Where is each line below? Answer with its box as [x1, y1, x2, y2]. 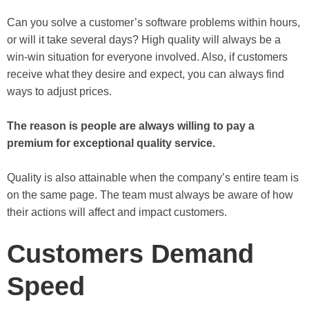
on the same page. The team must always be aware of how [7, 188, 293, 201]
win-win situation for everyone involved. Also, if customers [7, 50, 288, 63]
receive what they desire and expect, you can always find [7, 68, 284, 80]
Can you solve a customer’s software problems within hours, [7, 16, 300, 28]
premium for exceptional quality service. [7, 137, 215, 149]
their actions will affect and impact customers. [7, 206, 227, 218]
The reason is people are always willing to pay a [7, 119, 255, 132]
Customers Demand [7, 239, 254, 268]
